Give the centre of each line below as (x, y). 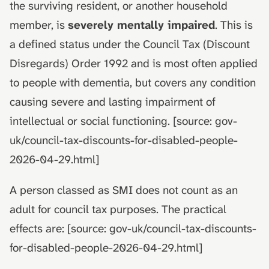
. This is (234, 25)
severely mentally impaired (141, 25)
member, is (39, 25)
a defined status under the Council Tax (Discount (130, 44)
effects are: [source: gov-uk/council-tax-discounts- (133, 228)
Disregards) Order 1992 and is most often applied (134, 63)
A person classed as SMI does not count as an (124, 190)
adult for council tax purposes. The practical (118, 209)
